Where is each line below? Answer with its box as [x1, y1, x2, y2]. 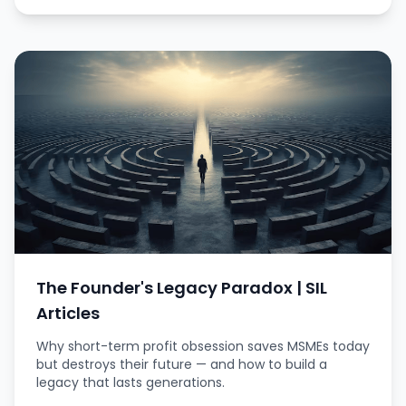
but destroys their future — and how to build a [36, 355, 327, 373]
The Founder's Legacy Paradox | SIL [36, 276, 327, 299]
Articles [36, 302, 100, 324]
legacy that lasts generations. [36, 373, 225, 391]
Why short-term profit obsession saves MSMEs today [36, 337, 370, 355]
